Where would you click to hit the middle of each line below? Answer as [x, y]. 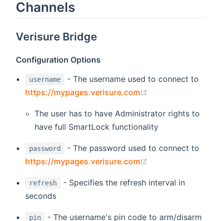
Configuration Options [58, 60]
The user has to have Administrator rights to [117, 114]
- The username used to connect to [132, 79]
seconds [41, 196]
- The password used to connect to [132, 148]
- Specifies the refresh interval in [123, 183]
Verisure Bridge [57, 37]
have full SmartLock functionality [97, 127]
